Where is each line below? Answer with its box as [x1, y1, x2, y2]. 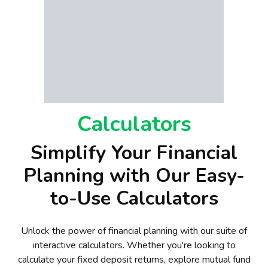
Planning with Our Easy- [23, 162, 245, 188]
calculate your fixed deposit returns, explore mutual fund [17, 252, 251, 266]
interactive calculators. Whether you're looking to [32, 238, 236, 252]
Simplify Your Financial [31, 139, 237, 166]
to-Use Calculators [50, 184, 218, 211]
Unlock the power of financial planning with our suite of [21, 224, 247, 237]
